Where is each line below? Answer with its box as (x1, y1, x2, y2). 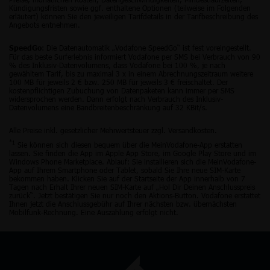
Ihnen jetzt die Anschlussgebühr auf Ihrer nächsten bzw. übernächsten (9, 198, 237, 209)
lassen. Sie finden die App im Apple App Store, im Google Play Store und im (9, 148, 256, 158)
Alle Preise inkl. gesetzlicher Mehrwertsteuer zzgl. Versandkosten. (9, 125, 217, 135)
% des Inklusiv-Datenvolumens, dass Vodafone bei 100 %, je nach (9, 60, 225, 70)
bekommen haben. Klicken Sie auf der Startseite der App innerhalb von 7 (9, 173, 245, 183)
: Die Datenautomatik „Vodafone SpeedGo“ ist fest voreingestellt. (42, 42, 251, 52)
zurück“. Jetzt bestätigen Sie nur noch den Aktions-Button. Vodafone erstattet (9, 190, 260, 200)
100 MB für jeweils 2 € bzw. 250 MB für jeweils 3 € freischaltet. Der (9, 77, 228, 87)
